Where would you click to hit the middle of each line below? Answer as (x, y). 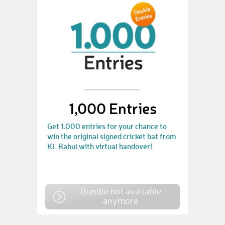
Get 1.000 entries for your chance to (107, 126)
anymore (121, 200)
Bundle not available (121, 191)
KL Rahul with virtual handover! (100, 146)
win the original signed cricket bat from (112, 136)
